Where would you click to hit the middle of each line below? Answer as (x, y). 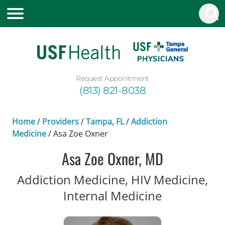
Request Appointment (113, 78)
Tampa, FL (105, 121)
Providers (61, 121)
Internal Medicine (113, 195)
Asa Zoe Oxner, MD (113, 158)
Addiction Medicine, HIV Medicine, (113, 179)
